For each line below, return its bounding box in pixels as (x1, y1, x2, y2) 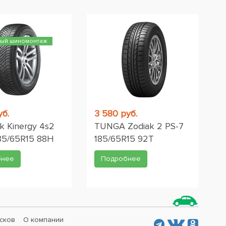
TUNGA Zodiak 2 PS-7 (94, 121, 184, 132)
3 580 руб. (94, 108, 137, 119)
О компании (23, 215, 64, 224)
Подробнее (101, 154, 141, 163)
